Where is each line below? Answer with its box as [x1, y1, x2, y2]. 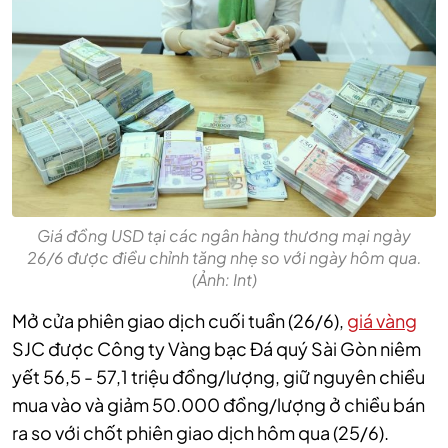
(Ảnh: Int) [191, 269, 257, 291]
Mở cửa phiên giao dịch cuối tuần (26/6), [12, 309, 347, 333]
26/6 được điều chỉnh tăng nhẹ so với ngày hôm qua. [26, 247, 422, 269]
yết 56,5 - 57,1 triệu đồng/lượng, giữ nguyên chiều [12, 365, 425, 389]
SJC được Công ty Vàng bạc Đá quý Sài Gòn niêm [12, 337, 421, 361]
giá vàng [347, 309, 417, 333]
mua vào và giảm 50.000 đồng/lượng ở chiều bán [12, 393, 425, 417]
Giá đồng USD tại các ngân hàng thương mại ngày [37, 225, 411, 247]
